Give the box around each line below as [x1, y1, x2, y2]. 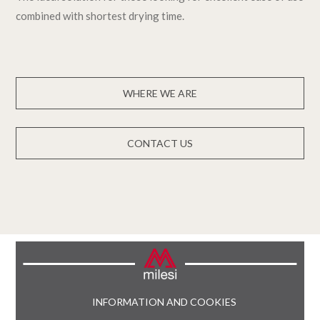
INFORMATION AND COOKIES [91, 295, 236, 308]
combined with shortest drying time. [16, 9, 185, 22]
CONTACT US [127, 136, 193, 149]
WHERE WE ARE [123, 86, 197, 99]
